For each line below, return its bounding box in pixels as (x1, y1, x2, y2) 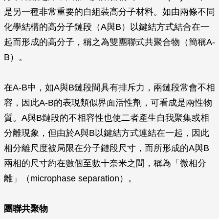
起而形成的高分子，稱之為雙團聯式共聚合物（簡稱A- (4, 37, 215, 47)
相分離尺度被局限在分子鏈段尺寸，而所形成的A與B (4, 143, 209, 153)
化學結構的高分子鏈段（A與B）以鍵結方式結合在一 (4, 22, 209, 32)
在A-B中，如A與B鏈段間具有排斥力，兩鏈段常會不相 (4, 83, 215, 92)
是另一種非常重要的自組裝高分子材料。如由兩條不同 (4, 7, 215, 17)
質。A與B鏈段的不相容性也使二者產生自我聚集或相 (4, 113, 209, 123)
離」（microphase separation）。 (4, 174, 137, 183)
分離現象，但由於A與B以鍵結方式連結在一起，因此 (4, 128, 209, 138)
